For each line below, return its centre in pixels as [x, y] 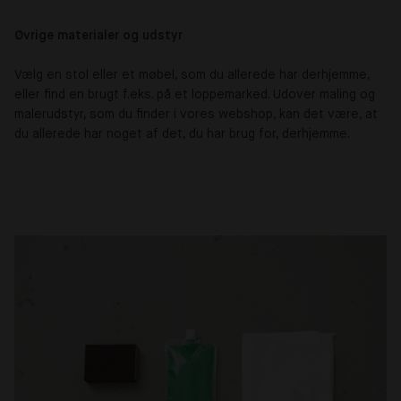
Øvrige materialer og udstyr [98, 35]
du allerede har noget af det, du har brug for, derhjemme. [182, 134]
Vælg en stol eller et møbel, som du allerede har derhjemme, [192, 75]
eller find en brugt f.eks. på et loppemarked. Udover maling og [195, 94]
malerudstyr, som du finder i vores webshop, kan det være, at [196, 114]
